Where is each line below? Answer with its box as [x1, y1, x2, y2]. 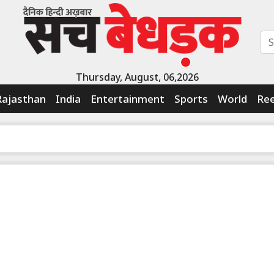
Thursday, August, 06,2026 [75, 70, 199, 84]
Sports [174, 91, 208, 106]
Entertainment [91, 91, 165, 106]
